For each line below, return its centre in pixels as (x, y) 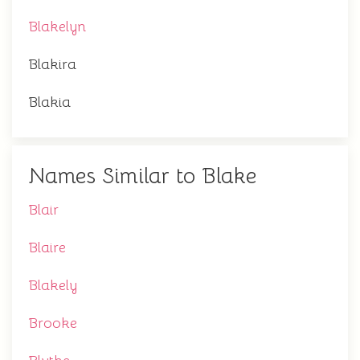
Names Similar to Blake (142, 176)
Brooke (53, 323)
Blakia (49, 102)
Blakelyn (57, 27)
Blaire (47, 247)
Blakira (52, 64)
